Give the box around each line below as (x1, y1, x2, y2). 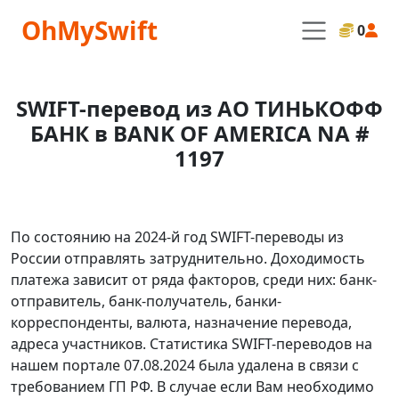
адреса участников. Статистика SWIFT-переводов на (11, 334, 372, 354)
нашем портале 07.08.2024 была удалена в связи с (11, 355, 359, 375)
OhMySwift (21, 13, 158, 47)
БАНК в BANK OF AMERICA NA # (29, 118, 370, 148)
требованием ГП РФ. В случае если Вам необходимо (11, 377, 374, 396)
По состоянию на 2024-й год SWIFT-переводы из (11, 227, 344, 247)
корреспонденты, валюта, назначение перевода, (11, 313, 352, 332)
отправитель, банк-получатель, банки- (11, 291, 281, 311)
